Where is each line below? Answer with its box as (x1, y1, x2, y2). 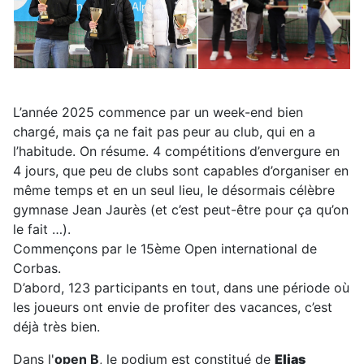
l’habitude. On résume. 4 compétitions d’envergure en (13, 143, 340, 159)
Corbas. (13, 260, 61, 276)
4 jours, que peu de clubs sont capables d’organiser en (13, 162, 349, 179)
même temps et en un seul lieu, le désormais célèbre (13, 182, 335, 198)
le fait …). (13, 221, 71, 237)
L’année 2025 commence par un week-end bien (13, 104, 303, 120)
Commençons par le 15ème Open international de (13, 240, 317, 257)
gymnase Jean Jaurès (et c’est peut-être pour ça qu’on (13, 201, 349, 218)
